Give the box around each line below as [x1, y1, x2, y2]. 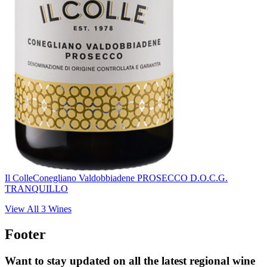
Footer [5, 226, 46, 243]
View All [5, 204, 41, 215]
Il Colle [5, 173, 33, 184]
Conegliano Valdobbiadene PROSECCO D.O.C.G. [33, 173, 228, 184]
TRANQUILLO [5, 184, 68, 194]
